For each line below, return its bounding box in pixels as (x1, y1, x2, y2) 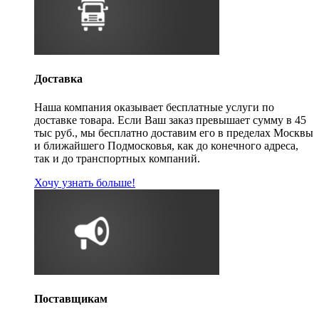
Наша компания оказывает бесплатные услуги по (34, 100, 274, 113)
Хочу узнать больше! (34, 176, 135, 189)
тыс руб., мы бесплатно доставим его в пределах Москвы (34, 126, 313, 139)
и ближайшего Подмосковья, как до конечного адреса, (34, 139, 298, 152)
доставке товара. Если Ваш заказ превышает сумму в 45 (34, 113, 306, 126)
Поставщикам (34, 293, 108, 305)
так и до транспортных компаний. (34, 152, 200, 164)
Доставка (34, 73, 83, 85)
